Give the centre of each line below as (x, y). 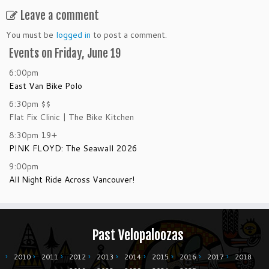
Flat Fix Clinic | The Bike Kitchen (71, 117)
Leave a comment (60, 16)
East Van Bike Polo (46, 86)
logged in (73, 35)
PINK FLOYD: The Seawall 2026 (73, 149)
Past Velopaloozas (138, 235)
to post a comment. (129, 35)
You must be (31, 35)
